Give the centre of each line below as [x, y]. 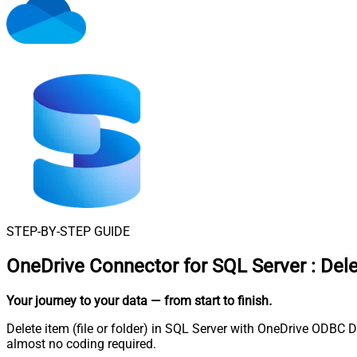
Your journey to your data [77, 300]
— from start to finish [210, 300]
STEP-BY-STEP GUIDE [68, 231]
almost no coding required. [81, 343]
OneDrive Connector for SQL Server [156, 266]
